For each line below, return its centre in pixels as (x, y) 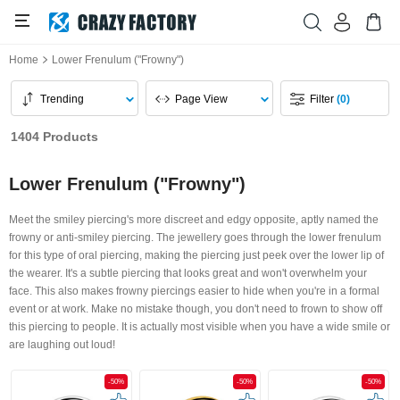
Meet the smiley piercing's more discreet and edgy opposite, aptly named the (194, 220)
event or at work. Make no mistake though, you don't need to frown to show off (196, 309)
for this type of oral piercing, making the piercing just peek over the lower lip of (196, 255)
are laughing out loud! (62, 345)
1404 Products (54, 137)
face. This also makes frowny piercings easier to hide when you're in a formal (194, 291)
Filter (324, 99)
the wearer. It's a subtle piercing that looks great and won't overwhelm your (188, 273)
